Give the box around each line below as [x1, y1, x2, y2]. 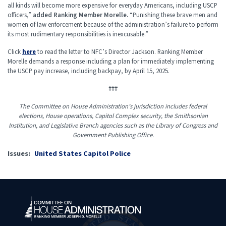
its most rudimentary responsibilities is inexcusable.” [8, 30, 148, 39]
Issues [8, 149, 28, 159]
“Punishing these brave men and [130, 11, 217, 20]
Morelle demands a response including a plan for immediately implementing [8, 58, 214, 66]
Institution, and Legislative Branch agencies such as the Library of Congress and [9, 122, 217, 130]
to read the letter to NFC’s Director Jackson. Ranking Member [36, 48, 203, 56]
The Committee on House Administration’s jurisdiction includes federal [19, 102, 207, 111]
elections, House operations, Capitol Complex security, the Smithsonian [18, 112, 208, 121]
